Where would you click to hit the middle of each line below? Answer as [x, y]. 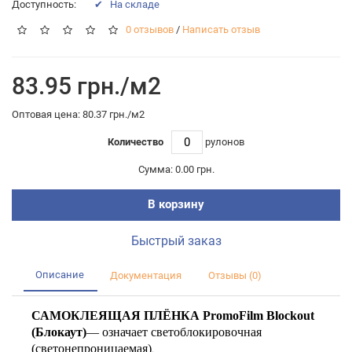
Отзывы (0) [235, 276]
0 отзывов [150, 30]
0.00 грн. [194, 169]
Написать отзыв [221, 30]
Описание [60, 275]
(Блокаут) [59, 332]
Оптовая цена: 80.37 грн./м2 [78, 114]
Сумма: [155, 169]
